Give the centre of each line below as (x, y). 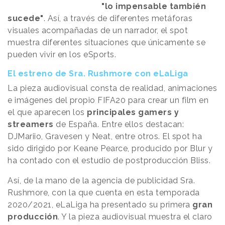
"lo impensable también (154, 6)
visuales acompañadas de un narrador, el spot (98, 30)
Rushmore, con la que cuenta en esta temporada (104, 192)
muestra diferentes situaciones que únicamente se (106, 42)
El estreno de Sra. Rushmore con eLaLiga (98, 73)
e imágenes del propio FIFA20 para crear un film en (108, 100)
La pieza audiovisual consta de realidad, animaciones (112, 88)
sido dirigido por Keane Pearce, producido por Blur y (110, 148)
